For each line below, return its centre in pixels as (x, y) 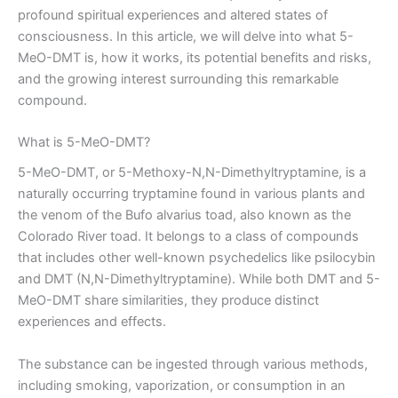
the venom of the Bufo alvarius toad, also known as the (184, 215)
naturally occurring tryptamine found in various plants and (191, 194)
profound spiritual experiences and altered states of (173, 15)
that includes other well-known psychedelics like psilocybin (197, 258)
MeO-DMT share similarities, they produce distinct (168, 301)
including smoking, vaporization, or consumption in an (182, 385)
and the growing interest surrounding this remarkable (178, 79)
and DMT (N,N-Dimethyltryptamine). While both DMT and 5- (199, 279)
